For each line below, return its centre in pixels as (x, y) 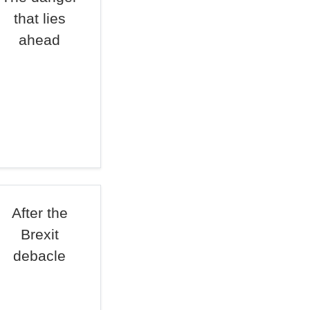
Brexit (39, 234)
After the (39, 213)
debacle (40, 256)
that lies (39, 18)
